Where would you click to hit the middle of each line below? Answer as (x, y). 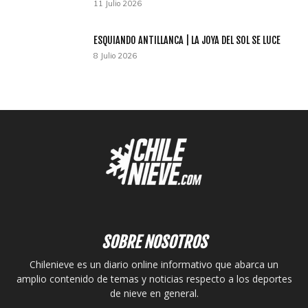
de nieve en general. (154, 293)
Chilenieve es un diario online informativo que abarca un (154, 264)
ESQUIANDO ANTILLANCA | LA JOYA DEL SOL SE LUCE (187, 40)
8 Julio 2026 (115, 56)
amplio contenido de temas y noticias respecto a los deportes (154, 279)
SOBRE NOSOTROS (154, 242)
